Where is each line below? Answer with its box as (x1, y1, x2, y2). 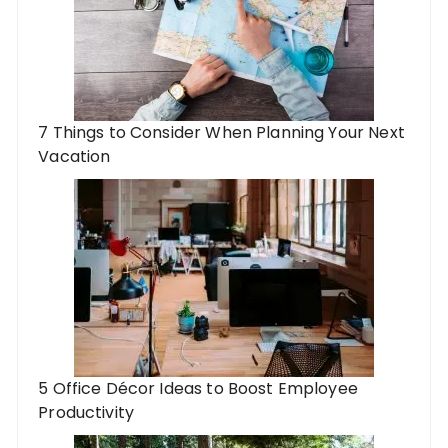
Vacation (38, 144, 111, 168)
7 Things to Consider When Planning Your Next (38, 120, 405, 144)
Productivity (38, 400, 135, 424)
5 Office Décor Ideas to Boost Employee (38, 376, 358, 400)
